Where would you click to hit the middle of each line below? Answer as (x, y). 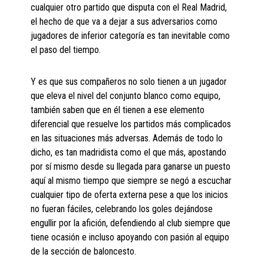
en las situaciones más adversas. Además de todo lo (127, 138)
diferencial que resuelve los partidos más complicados (131, 124)
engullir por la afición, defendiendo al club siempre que (131, 223)
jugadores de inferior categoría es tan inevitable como (131, 36)
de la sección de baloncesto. (84, 252)
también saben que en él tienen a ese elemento (118, 110)
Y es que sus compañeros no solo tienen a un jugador (129, 82)
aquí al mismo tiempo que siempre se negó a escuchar (131, 181)
